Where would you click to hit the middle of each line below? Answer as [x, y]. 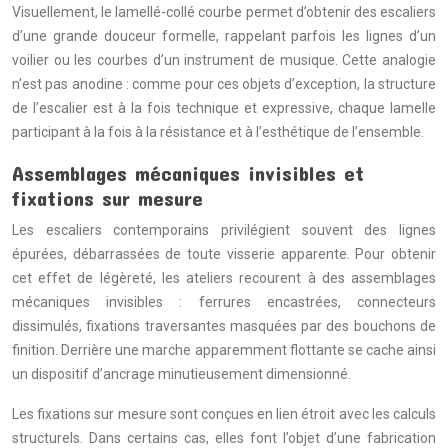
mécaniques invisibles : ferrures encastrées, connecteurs [224, 302]
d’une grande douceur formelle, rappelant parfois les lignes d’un [224, 36]
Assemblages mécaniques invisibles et [188, 172]
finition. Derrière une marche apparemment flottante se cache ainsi [224, 350]
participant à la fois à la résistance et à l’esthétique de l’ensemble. [218, 132]
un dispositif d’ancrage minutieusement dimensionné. [181, 374]
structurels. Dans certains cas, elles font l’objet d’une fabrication [224, 438]
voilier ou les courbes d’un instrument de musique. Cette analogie [224, 60]
